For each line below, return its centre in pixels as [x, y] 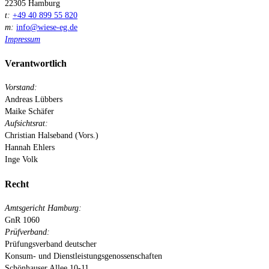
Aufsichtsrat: [26, 124]
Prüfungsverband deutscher [51, 244]
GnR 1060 [22, 220]
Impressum [23, 39]
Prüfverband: [27, 232]
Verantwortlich [36, 64]
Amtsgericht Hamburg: [43, 208]
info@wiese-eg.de [47, 27]
